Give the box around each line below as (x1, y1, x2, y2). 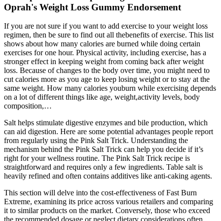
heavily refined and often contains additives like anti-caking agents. (4, 172, 212, 181)
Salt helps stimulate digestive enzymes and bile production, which (4, 118, 208, 127)
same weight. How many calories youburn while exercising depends (4, 84, 216, 93)
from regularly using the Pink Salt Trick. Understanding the (4, 136, 188, 145)
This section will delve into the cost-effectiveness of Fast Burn (4, 188, 197, 197)
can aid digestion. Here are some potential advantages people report (4, 127, 213, 136)
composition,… (4, 102, 52, 110)
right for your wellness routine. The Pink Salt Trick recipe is (4, 154, 190, 163)
